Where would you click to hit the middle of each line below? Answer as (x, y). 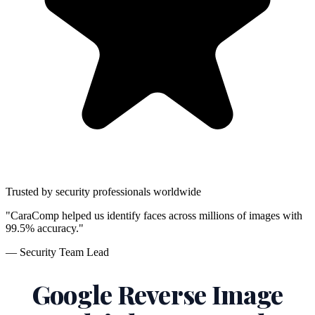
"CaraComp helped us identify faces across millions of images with (154, 216)
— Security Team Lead (57, 252)
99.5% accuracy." (45, 228)
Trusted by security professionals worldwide (103, 192)
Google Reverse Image (157, 294)
